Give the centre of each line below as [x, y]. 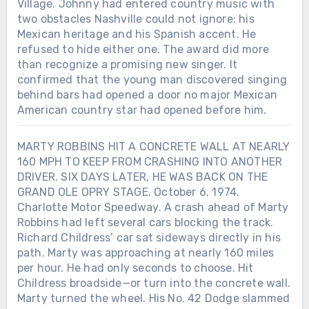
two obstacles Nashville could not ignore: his [136, 19]
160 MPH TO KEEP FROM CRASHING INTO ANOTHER [150, 161]
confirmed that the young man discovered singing [152, 79]
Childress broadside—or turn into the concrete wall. [153, 283]
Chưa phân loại [79, 254]
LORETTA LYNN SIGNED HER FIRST [150, 283]
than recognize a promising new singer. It [127, 64]
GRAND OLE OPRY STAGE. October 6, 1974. [128, 192]
